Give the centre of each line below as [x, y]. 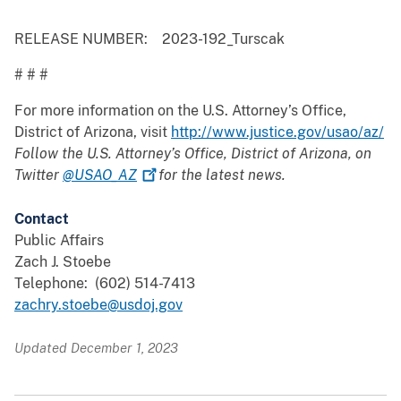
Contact [42, 219]
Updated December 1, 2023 [96, 348]
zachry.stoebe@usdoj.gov [98, 305]
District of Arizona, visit [93, 132]
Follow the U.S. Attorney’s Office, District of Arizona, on [193, 154]
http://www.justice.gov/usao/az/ [277, 132]
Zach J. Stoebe [63, 262]
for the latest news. [220, 175]
